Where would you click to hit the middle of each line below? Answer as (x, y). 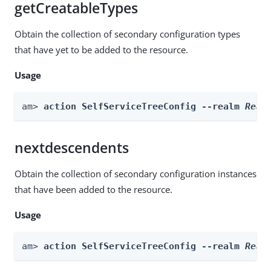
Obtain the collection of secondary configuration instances (135, 173)
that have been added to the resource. (93, 189)
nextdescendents (72, 148)
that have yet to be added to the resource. (101, 49)
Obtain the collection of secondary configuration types (127, 34)
